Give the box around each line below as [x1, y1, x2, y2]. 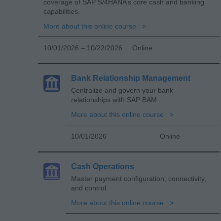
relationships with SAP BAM [71, 95, 157, 104]
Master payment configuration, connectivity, [71, 174, 206, 183]
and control [71, 184, 106, 192]
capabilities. [43, 7, 80, 15]
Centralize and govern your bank [71, 86, 173, 94]
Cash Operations [71, 162, 134, 171]
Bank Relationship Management [71, 74, 190, 82]
